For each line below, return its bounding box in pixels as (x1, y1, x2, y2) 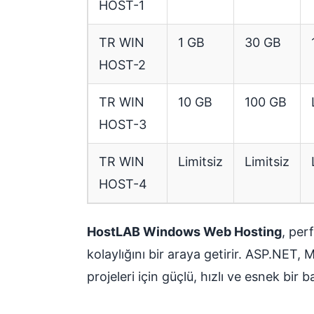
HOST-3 (99, 116, 146, 132)
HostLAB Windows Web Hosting (87, 224, 282, 239)
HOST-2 (99, 57, 146, 72)
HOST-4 (99, 176, 147, 191)
